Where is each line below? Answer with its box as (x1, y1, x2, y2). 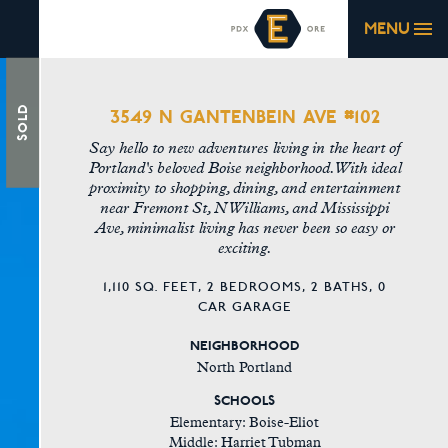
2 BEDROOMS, (207, 281, 312, 295)
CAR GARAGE (197, 301, 292, 315)
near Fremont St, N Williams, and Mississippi (100, 200, 390, 216)
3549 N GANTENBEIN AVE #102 (109, 104, 380, 123)
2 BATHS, (311, 281, 379, 295)
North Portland (197, 361, 293, 375)
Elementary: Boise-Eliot (170, 416, 320, 430)
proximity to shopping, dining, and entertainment (89, 180, 401, 196)
